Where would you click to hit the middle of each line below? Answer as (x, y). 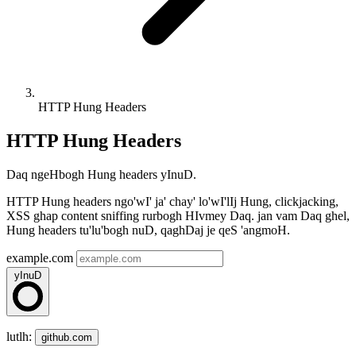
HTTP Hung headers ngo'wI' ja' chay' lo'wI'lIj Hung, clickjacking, (172, 201)
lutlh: (21, 336)
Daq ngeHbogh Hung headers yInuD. (101, 174)
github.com (67, 337)
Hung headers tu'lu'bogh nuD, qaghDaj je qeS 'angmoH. (148, 230)
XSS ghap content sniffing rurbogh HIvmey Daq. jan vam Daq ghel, (178, 215)
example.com (40, 257)
